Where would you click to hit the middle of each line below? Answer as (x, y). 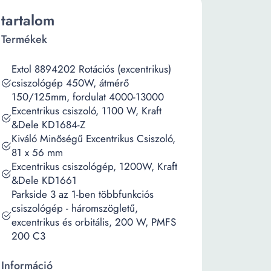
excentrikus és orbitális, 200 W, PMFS (94, 222)
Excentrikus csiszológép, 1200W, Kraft (94, 166)
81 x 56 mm (37, 152)
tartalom (28, 20)
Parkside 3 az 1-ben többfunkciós (83, 194)
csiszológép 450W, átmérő (70, 83)
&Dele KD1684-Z (48, 125)
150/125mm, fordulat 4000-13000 (88, 97)
